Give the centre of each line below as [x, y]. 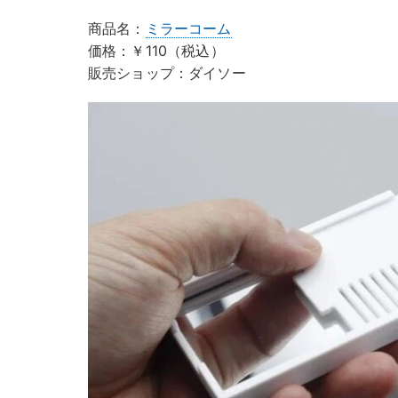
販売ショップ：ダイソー [167, 73]
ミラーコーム [188, 29]
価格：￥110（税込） [156, 51]
